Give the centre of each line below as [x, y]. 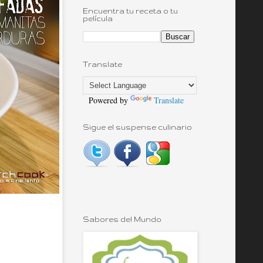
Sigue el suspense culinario [137, 127]
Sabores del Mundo [122, 219]
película [98, 18]
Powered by [107, 100]
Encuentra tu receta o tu [130, 11]
